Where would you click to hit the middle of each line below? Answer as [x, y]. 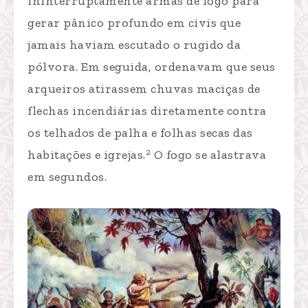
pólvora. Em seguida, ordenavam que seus [152, 67]
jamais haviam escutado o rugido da [134, 45]
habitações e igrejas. [87, 155]
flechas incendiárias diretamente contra [147, 111]
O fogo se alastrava [208, 155]
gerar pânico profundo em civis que [134, 23]
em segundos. [67, 177]
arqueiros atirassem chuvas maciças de [144, 89]
